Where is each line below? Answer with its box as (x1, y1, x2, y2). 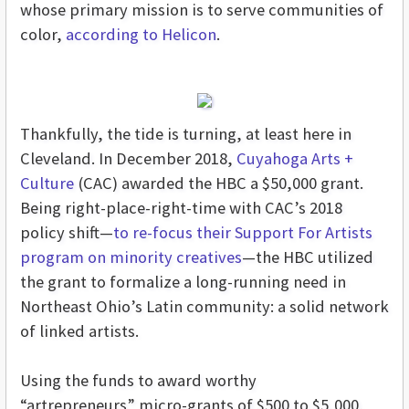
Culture (20, 173, 74, 194)
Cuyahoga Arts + (236, 148, 353, 170)
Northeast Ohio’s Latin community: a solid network (20, 296, 389, 318)
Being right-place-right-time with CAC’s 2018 (20, 197, 342, 219)
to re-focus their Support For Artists (113, 222, 372, 244)
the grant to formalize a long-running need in (20, 271, 346, 293)
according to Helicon (66, 24, 216, 46)
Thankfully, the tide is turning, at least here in (20, 123, 351, 145)
